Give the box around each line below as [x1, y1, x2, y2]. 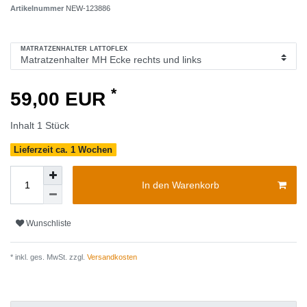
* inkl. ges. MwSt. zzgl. [10, 253, 85, 262]
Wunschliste [26, 218, 71, 228]
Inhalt [10, 119, 37, 131]
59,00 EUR [10, 88, 111, 110]
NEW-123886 [66, 3, 110, 12]
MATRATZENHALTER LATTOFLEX [21, 45, 128, 53]
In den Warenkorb [141, 179, 219, 191]
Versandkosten [85, 253, 137, 262]
